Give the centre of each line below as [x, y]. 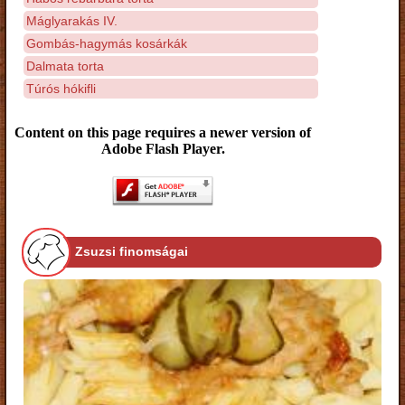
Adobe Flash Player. [163, 149]
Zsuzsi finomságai [132, 252]
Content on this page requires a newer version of [163, 132]
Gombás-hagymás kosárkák [107, 43]
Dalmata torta [65, 66]
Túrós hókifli [61, 88]
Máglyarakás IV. [72, 20]
